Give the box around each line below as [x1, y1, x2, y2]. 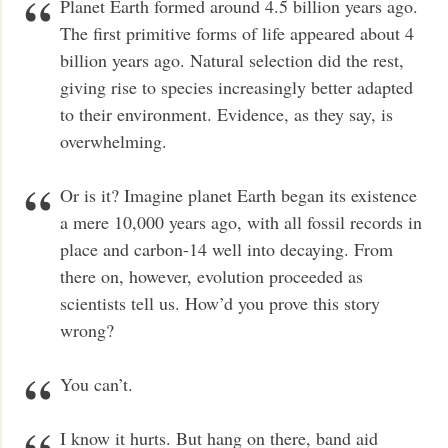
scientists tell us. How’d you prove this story [60, 290, 381, 315]
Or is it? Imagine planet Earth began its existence [60, 182, 418, 207]
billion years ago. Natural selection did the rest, [60, 47, 405, 72]
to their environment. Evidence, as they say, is [60, 101, 394, 126]
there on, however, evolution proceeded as [60, 263, 364, 288]
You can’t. [60, 371, 134, 396]
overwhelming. [60, 128, 168, 153]
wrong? [60, 317, 115, 342]
